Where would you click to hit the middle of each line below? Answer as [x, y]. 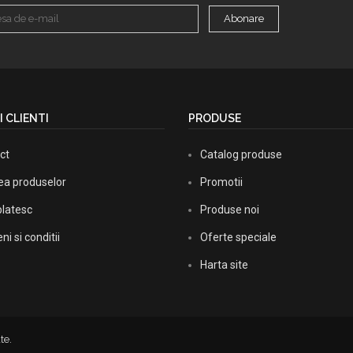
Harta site [224, 265]
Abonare [244, 19]
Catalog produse [241, 154]
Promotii [221, 182]
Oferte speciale [238, 237]
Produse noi [230, 210]
